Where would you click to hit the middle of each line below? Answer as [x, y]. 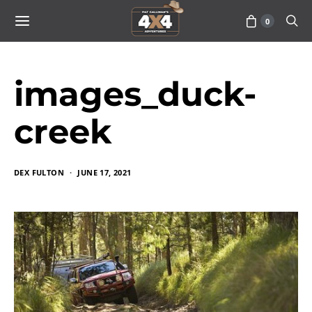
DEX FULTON [39, 172]
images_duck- [135, 94]
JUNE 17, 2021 [104, 172]
